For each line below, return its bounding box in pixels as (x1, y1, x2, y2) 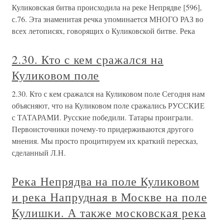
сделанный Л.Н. (12, 147, 66, 158)
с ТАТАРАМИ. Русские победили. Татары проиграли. (12, 112, 193, 123)
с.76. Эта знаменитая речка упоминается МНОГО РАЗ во (12, 14, 203, 25)
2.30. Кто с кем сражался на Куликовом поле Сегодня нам (12, 88, 205, 99)
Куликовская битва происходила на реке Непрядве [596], (12, 2, 202, 13)
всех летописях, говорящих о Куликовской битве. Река (12, 26, 195, 36)
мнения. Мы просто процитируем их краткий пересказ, (12, 136, 198, 146)
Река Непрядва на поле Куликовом (12, 173, 199, 190)
